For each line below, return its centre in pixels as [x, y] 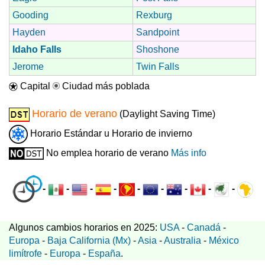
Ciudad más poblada [105, 86]
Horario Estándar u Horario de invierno [110, 133]
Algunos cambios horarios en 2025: [84, 228]
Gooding [30, 15]
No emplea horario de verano [107, 153]
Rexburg [154, 15]
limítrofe [25, 254]
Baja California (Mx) [89, 241]
